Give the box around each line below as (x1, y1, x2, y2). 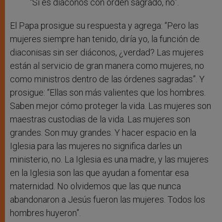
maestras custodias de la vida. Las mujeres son (10, 114, 190, 125)
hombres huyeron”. (10, 208, 81, 219)
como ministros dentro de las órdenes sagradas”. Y (10, 74, 205, 85)
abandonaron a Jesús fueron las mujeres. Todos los (10, 194, 205, 205)
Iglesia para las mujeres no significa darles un (10, 141, 182, 152)
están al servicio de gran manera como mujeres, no (10, 60, 204, 71)
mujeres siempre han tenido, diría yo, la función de (10, 34, 200, 45)
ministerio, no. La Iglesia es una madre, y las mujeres (10, 154, 209, 165)
